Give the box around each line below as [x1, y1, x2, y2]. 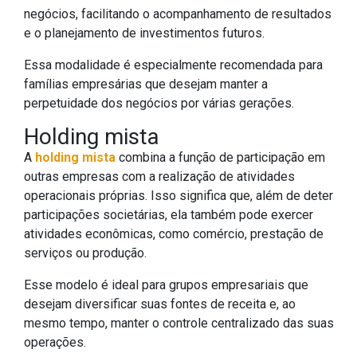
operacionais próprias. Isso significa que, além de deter [24, 188, 333, 204]
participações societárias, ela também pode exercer [24, 207, 313, 223]
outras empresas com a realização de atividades [24, 169, 295, 185]
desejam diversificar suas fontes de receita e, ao [24, 296, 296, 312]
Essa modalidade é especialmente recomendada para [24, 57, 323, 73]
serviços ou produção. [24, 245, 147, 261]
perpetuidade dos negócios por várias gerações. [24, 96, 294, 112]
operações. [24, 335, 89, 351]
